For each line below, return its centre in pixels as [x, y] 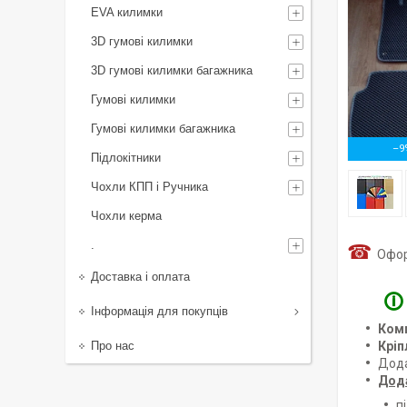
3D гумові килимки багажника [172, 70]
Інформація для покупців [159, 311]
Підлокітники [126, 158]
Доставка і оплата [140, 277]
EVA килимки [127, 12]
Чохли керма [126, 216]
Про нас [113, 346]
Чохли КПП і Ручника [149, 187]
